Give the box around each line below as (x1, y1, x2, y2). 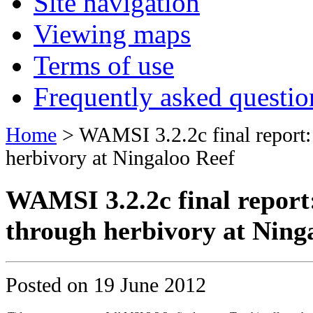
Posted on (6, 273, 94, 296)
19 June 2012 (94, 273, 206, 296)
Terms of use (34, 50, 174, 80)
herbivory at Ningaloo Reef (6, 146, 235, 169)
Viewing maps (34, 18, 191, 49)
